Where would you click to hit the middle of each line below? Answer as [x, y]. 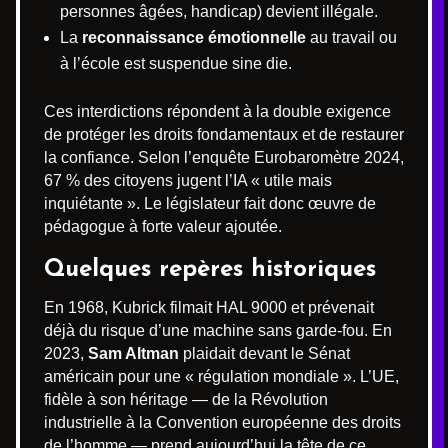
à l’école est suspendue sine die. [176, 63]
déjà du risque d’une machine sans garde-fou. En [218, 330]
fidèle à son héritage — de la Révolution [186, 399]
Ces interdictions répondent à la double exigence [217, 111]
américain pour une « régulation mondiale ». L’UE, [221, 376]
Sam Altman [133, 353]
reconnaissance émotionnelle [194, 37]
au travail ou [351, 37]
